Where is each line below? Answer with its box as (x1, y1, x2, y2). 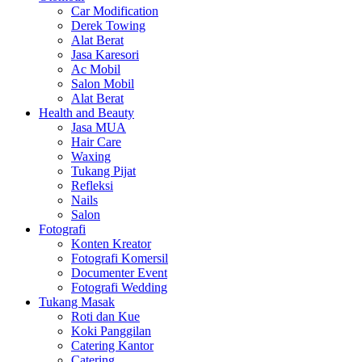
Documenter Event (71, 266, 167, 280)
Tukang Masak (39, 295, 115, 309)
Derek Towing (71, 19, 145, 33)
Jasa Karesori (71, 48, 139, 62)
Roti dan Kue (71, 309, 140, 324)
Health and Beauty (39, 106, 134, 120)
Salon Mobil (71, 77, 134, 91)
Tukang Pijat (71, 164, 136, 179)
